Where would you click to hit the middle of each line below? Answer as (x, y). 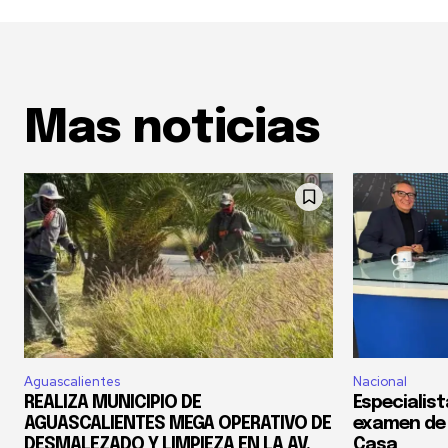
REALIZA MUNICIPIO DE (112, 403)
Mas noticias (172, 129)
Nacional (380, 382)
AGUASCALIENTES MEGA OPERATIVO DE (177, 424)
